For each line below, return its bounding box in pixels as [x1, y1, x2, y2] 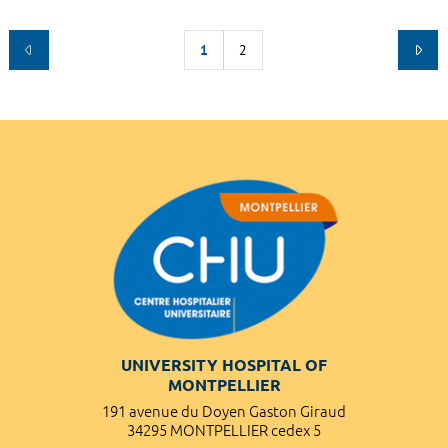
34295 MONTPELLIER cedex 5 [127, 421, 321, 439]
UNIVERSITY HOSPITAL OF [121, 355, 327, 374]
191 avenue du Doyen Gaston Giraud [102, 402, 346, 420]
